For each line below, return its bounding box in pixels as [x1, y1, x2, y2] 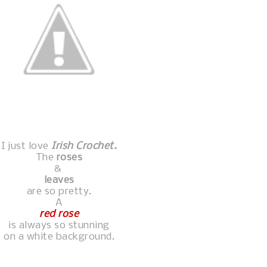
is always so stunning [8, 219, 110, 231]
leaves [44, 174, 74, 186]
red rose [39, 208, 79, 220]
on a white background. [4, 231, 114, 243]
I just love [1, 140, 51, 152]
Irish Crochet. [51, 140, 117, 152]
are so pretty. [26, 185, 92, 197]
